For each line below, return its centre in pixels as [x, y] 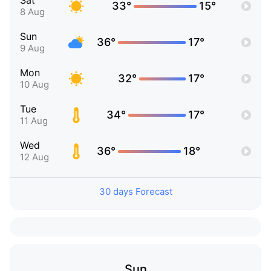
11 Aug [34, 121]
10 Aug [34, 85]
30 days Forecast [135, 192]
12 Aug [34, 157]
